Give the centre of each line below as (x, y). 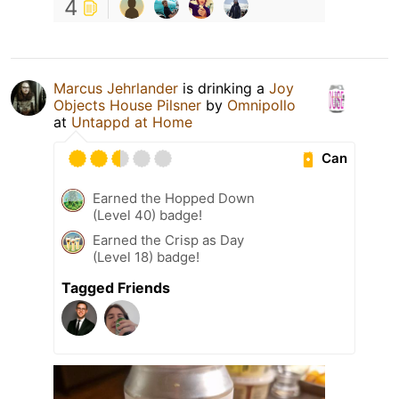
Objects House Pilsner (127, 105)
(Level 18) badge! (146, 256)
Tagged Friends (116, 287)
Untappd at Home (132, 122)
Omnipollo (261, 105)
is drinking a (224, 88)
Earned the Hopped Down (174, 198)
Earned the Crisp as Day (168, 240)
